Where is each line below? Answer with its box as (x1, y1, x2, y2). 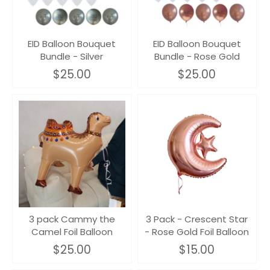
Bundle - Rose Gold (154, 49, 240, 63)
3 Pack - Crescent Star (146, 212, 248, 225)
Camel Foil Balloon (31, 225, 113, 238)
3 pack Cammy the (28, 212, 115, 225)
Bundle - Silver (40, 49, 104, 63)
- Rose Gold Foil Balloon (145, 225, 250, 238)
